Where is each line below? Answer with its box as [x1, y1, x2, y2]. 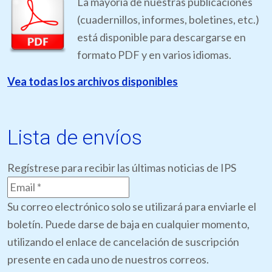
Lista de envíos [7, 124, 142, 149]
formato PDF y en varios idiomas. [77, 47, 231, 61]
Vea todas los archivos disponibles [7, 74, 178, 88]
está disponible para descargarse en [77, 30, 246, 44]
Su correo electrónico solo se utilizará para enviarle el [7, 199, 256, 213]
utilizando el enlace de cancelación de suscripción [7, 234, 239, 248]
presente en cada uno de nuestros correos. [7, 252, 209, 266]
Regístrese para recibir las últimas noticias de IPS [7, 160, 236, 174]
